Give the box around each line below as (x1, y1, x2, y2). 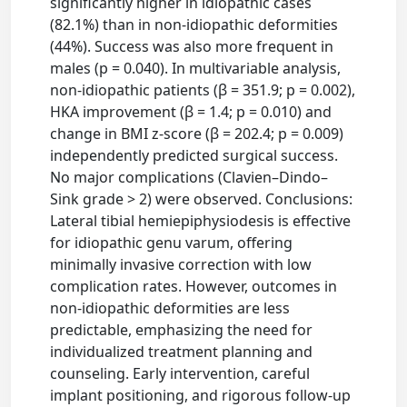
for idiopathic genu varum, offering (50, 233, 293, 253)
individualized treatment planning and (50, 342, 313, 362)
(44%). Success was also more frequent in (50, 36, 334, 57)
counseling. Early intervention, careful (50, 363, 311, 384)
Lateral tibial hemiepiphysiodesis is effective (50, 211, 352, 232)
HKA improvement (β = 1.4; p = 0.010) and (50, 102, 333, 123)
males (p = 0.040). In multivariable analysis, (50, 58, 342, 79)
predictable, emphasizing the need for (50, 320, 313, 341)
